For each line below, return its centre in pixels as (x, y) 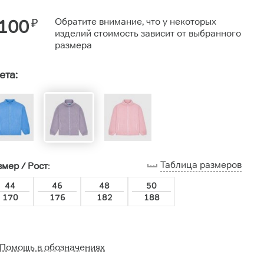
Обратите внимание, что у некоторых (136, 22)
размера (73, 45)
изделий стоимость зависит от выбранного (148, 34)
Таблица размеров (201, 165)
